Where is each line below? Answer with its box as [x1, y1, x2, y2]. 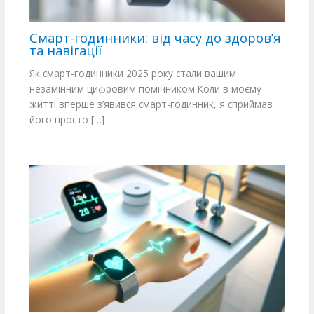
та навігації [29, 41, 102, 59]
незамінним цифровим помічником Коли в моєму [29, 82, 261, 96]
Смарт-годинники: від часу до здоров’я [29, 29, 281, 46]
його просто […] [29, 113, 104, 127]
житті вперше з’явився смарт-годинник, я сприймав [29, 97, 273, 111]
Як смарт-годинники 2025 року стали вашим [29, 67, 236, 81]
